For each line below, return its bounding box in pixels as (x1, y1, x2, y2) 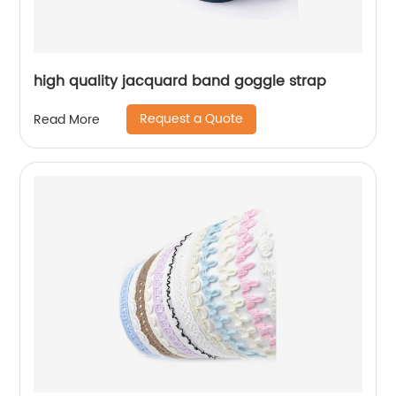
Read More (34, 109, 101, 130)
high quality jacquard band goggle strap (34, 70, 327, 94)
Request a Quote (140, 109, 244, 130)
